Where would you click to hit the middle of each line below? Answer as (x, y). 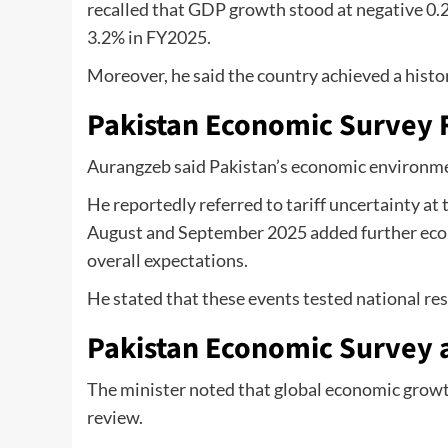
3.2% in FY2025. (149, 37)
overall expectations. (167, 260)
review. (115, 417)
